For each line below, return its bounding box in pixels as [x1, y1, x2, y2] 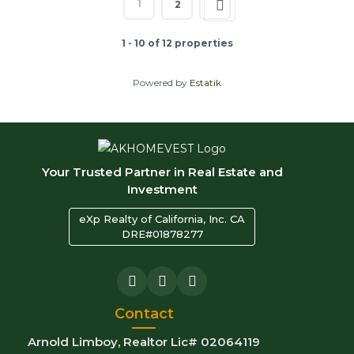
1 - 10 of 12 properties [121, 37, 233, 50]
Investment [126, 182, 198, 198]
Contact [114, 305, 174, 323]
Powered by [133, 77, 190, 89]
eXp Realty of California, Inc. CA [79, 213, 245, 226]
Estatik [190, 77, 221, 89]
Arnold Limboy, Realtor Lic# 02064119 [28, 334, 260, 350]
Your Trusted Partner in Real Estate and [41, 164, 283, 180]
